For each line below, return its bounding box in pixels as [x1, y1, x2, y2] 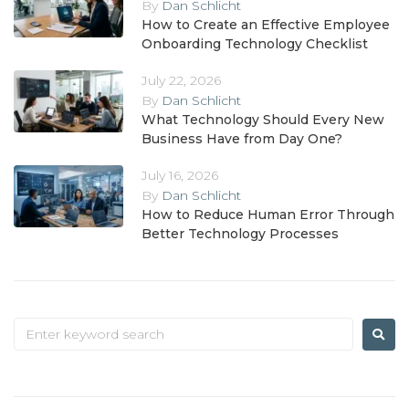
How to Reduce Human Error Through [142, 206, 394, 224]
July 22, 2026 [142, 72, 221, 89]
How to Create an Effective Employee [142, 16, 390, 34]
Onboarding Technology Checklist [142, 36, 368, 53]
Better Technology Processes [142, 225, 339, 243]
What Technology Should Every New [142, 111, 384, 129]
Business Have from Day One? [142, 131, 342, 148]
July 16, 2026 [142, 167, 218, 184]
